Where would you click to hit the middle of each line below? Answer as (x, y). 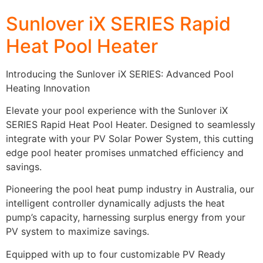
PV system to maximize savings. (77, 232)
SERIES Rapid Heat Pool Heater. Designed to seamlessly (131, 124)
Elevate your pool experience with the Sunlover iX (117, 110)
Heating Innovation (48, 88)
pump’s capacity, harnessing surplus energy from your (126, 218)
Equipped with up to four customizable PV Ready (116, 254)
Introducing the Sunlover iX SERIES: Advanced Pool (120, 74)
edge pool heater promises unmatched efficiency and (125, 152)
